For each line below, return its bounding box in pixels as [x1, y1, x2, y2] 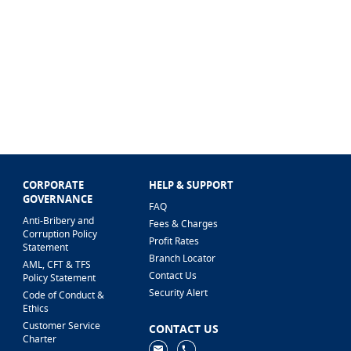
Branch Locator [149, 251, 216, 265]
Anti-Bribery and [23, 214, 95, 227]
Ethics [23, 302, 49, 315]
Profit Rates [149, 234, 200, 248]
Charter [23, 332, 57, 346]
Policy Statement [23, 271, 96, 284]
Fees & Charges [149, 217, 219, 230]
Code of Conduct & [23, 288, 105, 302]
